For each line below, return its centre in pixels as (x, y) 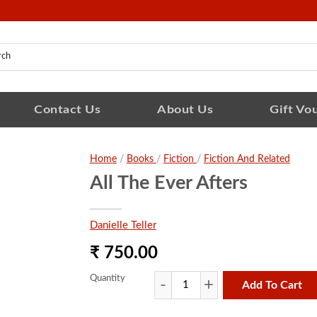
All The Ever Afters (168, 183)
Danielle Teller (123, 225)
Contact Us (67, 109)
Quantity (107, 279)
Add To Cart (272, 286)
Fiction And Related (247, 159)
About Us (185, 109)
